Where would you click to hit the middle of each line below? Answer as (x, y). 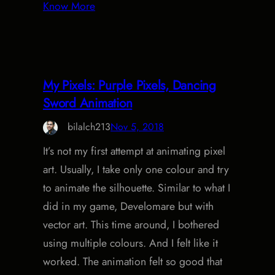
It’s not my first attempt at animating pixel (134, 151)
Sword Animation (88, 103)
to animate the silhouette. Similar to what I (137, 188)
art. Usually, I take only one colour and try (136, 169)
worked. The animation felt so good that (133, 261)
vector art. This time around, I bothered (131, 224)
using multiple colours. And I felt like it (130, 243)
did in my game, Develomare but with (128, 206)
